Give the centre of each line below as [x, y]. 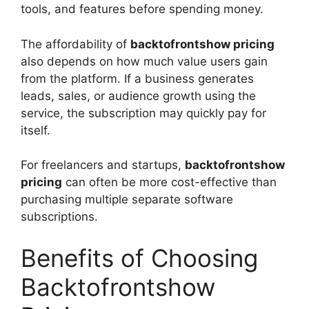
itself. [36, 130]
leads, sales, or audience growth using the [138, 96]
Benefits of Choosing [139, 258]
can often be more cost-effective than [169, 182]
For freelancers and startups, [103, 165]
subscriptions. [59, 217]
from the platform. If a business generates [137, 78]
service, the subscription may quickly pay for [143, 113]
